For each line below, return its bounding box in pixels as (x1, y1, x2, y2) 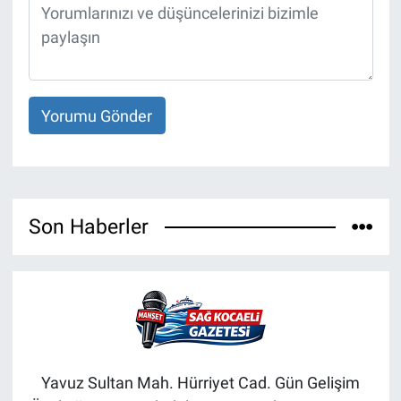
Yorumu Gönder (41, 106, 152, 125)
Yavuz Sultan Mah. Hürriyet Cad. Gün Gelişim (41, 373, 360, 393)
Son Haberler (28, 215, 149, 239)
